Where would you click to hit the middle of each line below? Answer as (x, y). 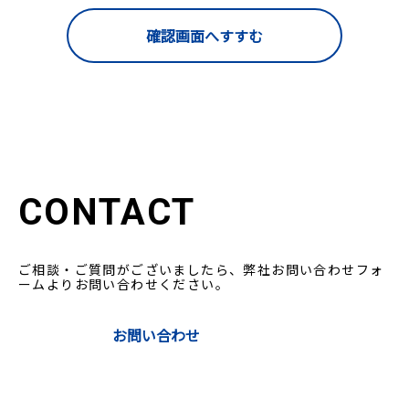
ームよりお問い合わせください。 (124, 284)
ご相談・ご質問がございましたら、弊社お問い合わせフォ (201, 269)
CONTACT (107, 212)
